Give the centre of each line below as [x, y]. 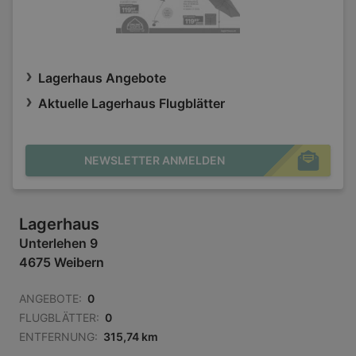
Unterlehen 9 [58, 244]
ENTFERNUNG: [58, 337]
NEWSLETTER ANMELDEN [154, 161]
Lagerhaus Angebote [102, 78]
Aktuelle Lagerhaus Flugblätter [132, 104]
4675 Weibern [62, 263]
